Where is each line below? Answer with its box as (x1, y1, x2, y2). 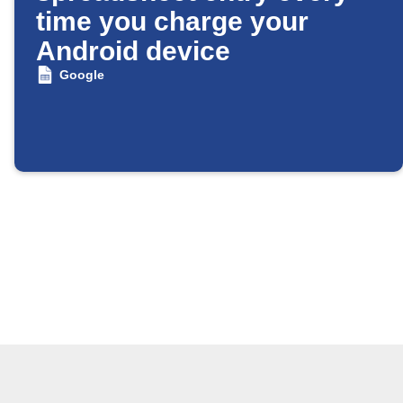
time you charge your (36, 6, 309, 37)
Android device (36, 36, 230, 67)
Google (58, 67, 104, 83)
